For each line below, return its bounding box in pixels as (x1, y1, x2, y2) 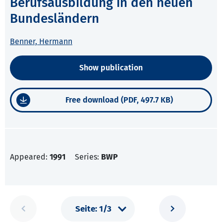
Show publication (79, 63, 143, 73)
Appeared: (10, 152, 50, 162)
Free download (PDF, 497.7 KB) (65, 95, 173, 105)
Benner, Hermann (10, 37, 72, 47)
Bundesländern (10, 11, 99, 27)
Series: (75, 152, 101, 162)
